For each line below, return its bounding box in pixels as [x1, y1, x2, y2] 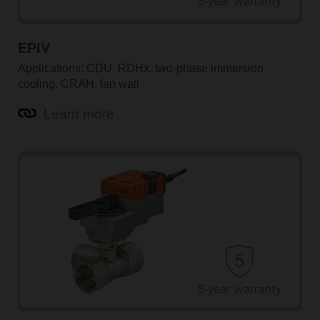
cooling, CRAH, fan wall [17, 77, 139, 90]
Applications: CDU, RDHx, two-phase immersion [17, 61, 264, 74]
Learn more [43, 106, 114, 122]
